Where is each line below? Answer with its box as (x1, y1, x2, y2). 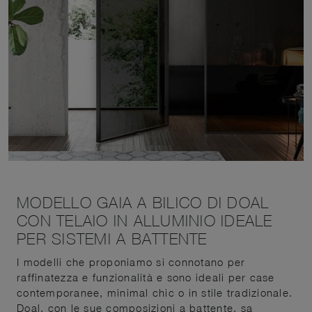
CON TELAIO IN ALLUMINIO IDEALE (17, 212, 273, 230)
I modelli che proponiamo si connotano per (17, 255, 246, 268)
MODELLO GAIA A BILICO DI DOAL (17, 194, 270, 212)
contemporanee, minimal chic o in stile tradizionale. (17, 286, 292, 299)
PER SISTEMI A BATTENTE (17, 230, 208, 248)
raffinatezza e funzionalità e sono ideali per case (17, 270, 275, 283)
